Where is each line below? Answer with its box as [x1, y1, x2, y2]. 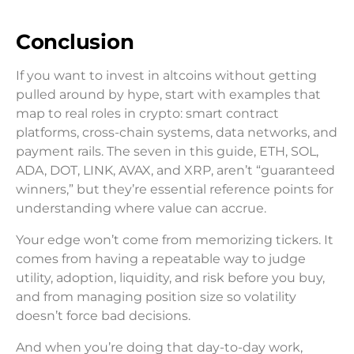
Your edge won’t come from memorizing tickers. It [16, 232, 333, 247]
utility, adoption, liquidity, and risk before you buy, [16, 270, 325, 285]
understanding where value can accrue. [16, 201, 266, 216]
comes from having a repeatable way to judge [16, 251, 306, 266]
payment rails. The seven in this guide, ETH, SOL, [16, 144, 318, 159]
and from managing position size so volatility [16, 289, 296, 304]
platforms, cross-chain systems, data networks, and [16, 125, 337, 140]
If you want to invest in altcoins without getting [16, 68, 317, 83]
